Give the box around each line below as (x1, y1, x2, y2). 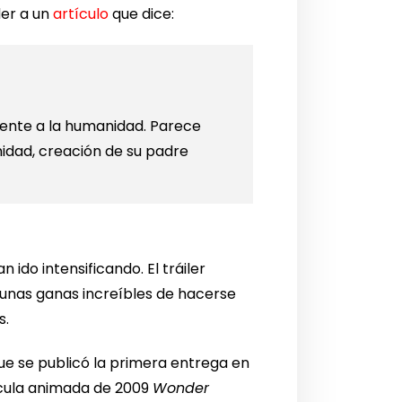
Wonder (153, 377, 210, 398)
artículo (53, 3, 109, 24)
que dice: (109, 3, 175, 24)
